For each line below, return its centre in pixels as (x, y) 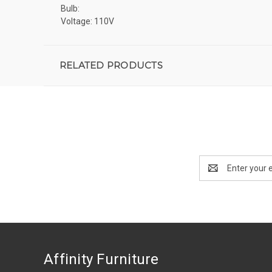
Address (215, 174)
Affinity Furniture (101, 259)
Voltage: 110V (87, 21)
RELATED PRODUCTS (111, 65)
